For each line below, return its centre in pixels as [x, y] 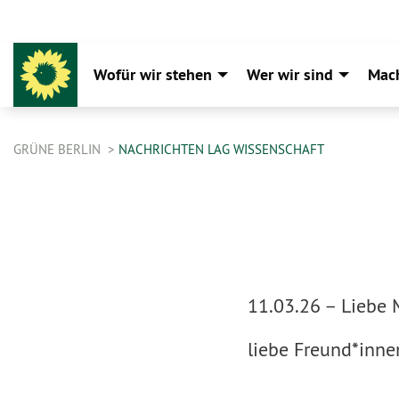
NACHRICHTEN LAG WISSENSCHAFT [221, 149]
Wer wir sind [290, 74]
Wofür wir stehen [153, 74]
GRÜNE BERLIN [59, 149]
